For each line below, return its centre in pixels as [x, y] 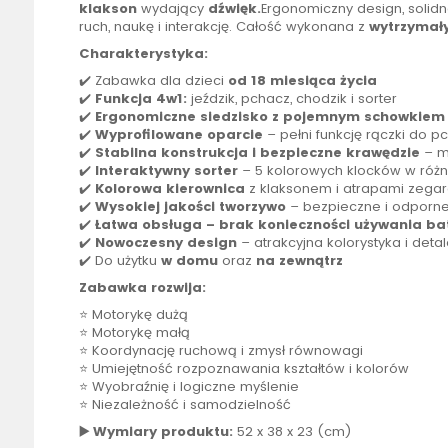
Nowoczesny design [165, 243]
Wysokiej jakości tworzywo [190, 207]
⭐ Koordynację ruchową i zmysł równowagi [220, 351]
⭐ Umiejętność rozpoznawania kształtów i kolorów [243, 369]
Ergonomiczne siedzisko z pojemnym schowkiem [269, 117]
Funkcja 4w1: [142, 99]
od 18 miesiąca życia [302, 81]
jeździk [212, 99]
